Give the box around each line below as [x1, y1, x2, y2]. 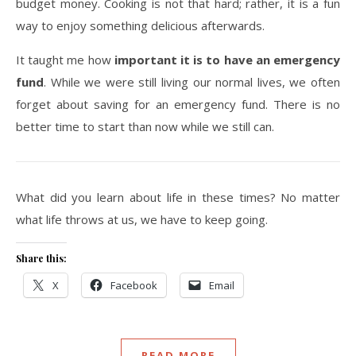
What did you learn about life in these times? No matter [16, 189, 340, 205]
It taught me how [16, 52, 114, 68]
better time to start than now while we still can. [16, 118, 274, 134]
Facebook [110, 278, 157, 292]
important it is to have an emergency [114, 52, 341, 68]
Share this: [16, 252, 67, 265]
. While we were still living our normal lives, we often [44, 74, 340, 90]
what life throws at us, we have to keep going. [16, 211, 268, 227]
